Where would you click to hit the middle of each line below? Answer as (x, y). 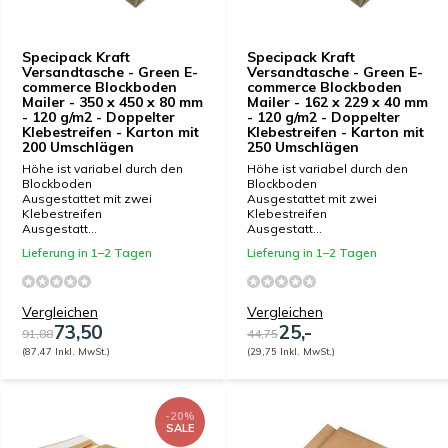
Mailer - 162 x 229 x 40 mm (337, 102)
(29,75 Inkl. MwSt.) (291, 351)
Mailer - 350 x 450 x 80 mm (112, 102)
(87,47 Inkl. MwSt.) (66, 351)
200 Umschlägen (78, 147)
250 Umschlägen (303, 147)
